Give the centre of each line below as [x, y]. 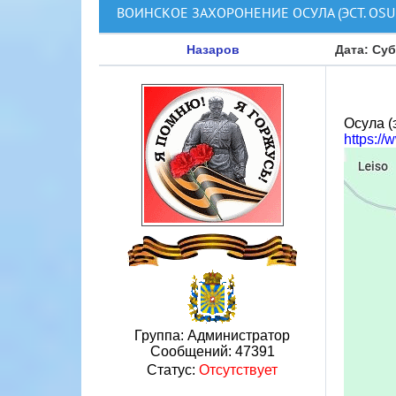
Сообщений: [192, 351]
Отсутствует [238, 370]
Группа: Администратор [212, 335]
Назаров [213, 49]
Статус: [173, 370]
